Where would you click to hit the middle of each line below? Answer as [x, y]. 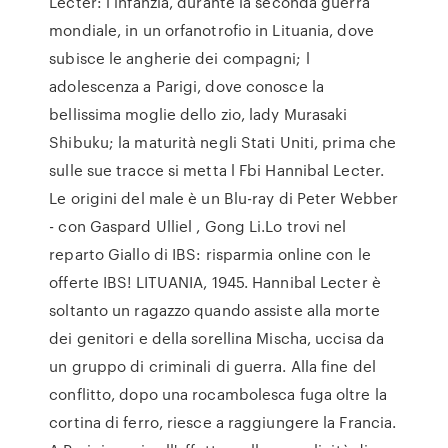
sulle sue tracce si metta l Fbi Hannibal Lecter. [217, 170]
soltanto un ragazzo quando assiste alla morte [214, 310]
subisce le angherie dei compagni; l [179, 58]
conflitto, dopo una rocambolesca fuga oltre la [218, 394]
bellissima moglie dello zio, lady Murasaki [198, 114]
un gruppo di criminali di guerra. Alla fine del [212, 366]
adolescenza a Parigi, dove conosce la [186, 86]
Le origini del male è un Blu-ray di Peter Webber [224, 198]
